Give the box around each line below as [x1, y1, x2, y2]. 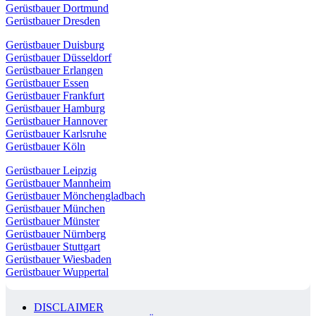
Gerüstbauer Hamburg [6, 102, 105, 115]
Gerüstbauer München [6, 202, 105, 215]
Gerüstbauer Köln [6, 140, 85, 153]
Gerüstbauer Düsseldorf [6, 51, 111, 64]
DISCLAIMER [34, 301, 104, 314]
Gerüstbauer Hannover [6, 115, 107, 128]
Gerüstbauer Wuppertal [6, 266, 109, 279]
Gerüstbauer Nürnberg [6, 228, 106, 241]
